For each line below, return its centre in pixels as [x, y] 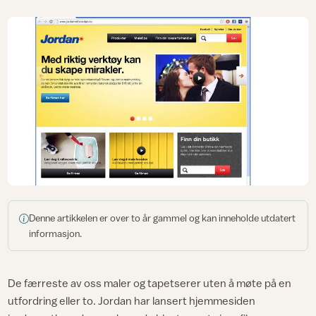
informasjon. [56, 233]
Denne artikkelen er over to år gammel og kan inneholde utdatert [163, 218]
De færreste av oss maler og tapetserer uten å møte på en [150, 283]
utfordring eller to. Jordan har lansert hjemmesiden [132, 301]
